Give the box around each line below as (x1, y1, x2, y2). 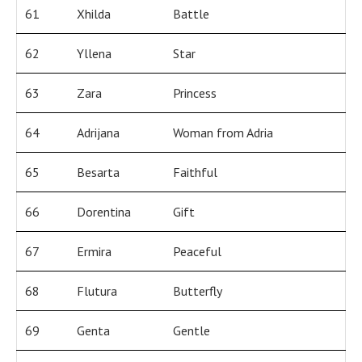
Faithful (173, 164, 217, 181)
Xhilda (77, 6, 111, 23)
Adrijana (77, 124, 120, 141)
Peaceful (173, 243, 221, 260)
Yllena (77, 45, 112, 62)
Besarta (77, 164, 120, 181)
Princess (173, 85, 217, 102)
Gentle (173, 322, 210, 339)
